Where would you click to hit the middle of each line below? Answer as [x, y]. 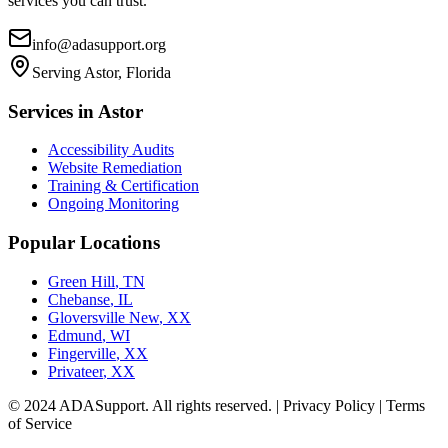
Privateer [75, 371]
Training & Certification [123, 186]
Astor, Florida [127, 72]
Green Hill [81, 281]
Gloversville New [103, 317]
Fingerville [82, 353]
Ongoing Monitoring [113, 204]
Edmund [75, 335]
